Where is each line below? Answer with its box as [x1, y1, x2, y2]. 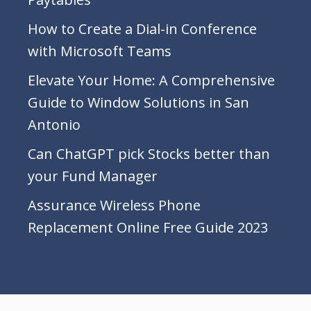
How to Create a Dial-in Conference [28, 19, 257, 38]
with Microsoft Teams [28, 42, 171, 60]
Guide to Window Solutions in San [28, 93, 249, 112]
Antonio [28, 115, 81, 134]
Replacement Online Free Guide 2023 [28, 218, 268, 237]
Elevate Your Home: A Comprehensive [28, 71, 275, 90]
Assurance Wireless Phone [28, 196, 201, 215]
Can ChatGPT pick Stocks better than [28, 144, 270, 163]
